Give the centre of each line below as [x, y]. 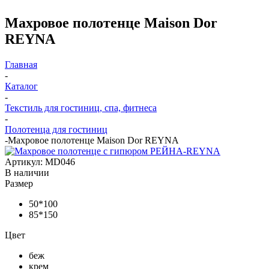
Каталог [21, 86]
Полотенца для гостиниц [56, 129]
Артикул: [24, 162]
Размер [19, 183]
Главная [21, 64]
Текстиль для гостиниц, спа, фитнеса [81, 107]
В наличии [27, 172]
